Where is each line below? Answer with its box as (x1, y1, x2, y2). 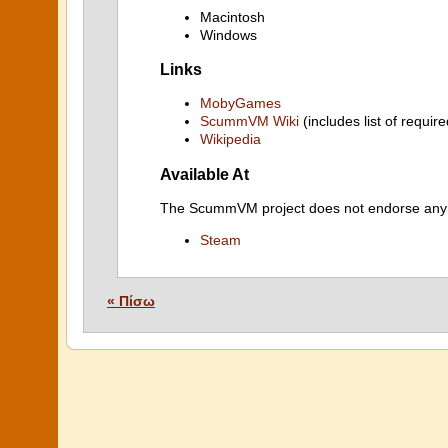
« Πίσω (107, 293, 155, 309)
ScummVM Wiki (200, 113, 299, 130)
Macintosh (200, 8, 265, 25)
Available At (160, 164, 249, 183)
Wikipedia (200, 131, 261, 148)
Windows (200, 26, 257, 43)
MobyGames (200, 95, 281, 112)
